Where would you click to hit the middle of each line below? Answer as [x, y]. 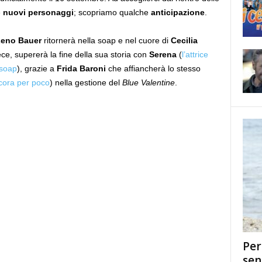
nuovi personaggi [38, 12]
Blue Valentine [148, 82]
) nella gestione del [86, 82]
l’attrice [195, 54]
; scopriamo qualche [112, 12]
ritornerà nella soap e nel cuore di [106, 40]
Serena [163, 54]
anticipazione [177, 12]
